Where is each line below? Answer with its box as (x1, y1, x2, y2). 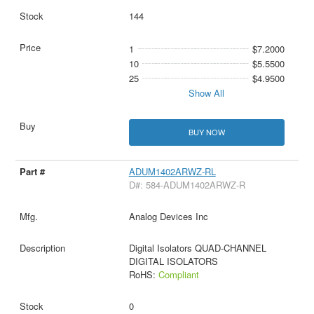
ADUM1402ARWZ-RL (128, 164, 216, 178)
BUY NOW (188, 126, 225, 138)
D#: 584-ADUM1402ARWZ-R (128, 177, 245, 191)
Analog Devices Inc (128, 209, 208, 223)
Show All (189, 86, 225, 100)
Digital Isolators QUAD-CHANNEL (128, 240, 266, 254)
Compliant (158, 267, 199, 281)
